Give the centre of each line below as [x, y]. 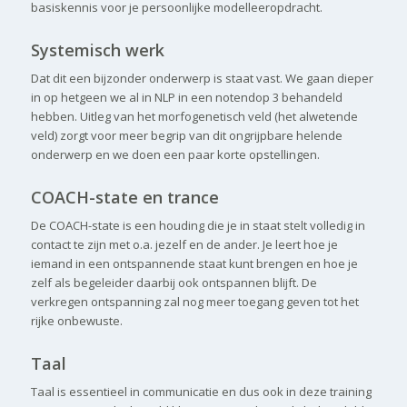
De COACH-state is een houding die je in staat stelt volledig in [198, 225]
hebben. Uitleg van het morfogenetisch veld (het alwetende [194, 116]
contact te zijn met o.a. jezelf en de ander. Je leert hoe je [184, 244]
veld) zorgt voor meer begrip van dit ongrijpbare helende [186, 135]
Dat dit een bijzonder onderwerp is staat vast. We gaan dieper [202, 78]
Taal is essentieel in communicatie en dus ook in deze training [201, 391]
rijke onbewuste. [76, 320]
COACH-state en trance [124, 197]
